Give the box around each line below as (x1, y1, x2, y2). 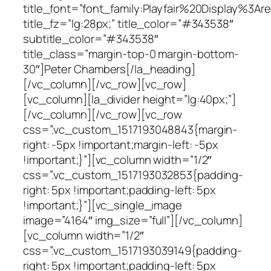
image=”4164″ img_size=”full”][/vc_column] (23, 212, 243, 229)
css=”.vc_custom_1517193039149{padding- (23, 243, 243, 259)
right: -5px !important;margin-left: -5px (23, 137, 218, 153)
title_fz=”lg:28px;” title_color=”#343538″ (23, 16, 233, 32)
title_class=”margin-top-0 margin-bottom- (23, 46, 239, 62)
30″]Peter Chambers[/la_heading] (23, 61, 195, 77)
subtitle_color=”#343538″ (23, 31, 158, 47)
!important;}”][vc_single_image (23, 197, 182, 214)
